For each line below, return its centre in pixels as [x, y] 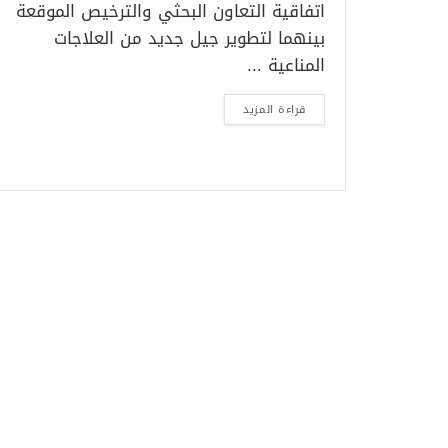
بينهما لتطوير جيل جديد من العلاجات [189, 38]
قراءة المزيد [274, 109]
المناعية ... [286, 65]
